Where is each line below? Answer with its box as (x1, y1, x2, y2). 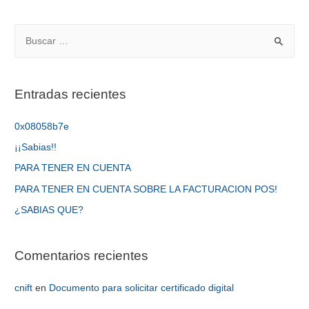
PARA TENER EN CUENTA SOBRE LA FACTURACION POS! (14, 183, 278, 195)
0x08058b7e (14, 121, 70, 132)
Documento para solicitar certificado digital (49, 282, 235, 293)
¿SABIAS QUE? (14, 205, 84, 216)
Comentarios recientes (14, 248, 149, 263)
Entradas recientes (14, 86, 127, 101)
